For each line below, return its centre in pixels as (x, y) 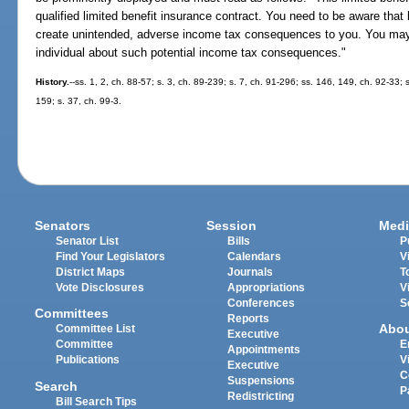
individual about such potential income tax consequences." (191, 53)
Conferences (262, 304)
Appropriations (267, 288)
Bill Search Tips (97, 401)
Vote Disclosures (100, 288)
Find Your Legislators (111, 257)
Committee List (96, 329)
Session (232, 226)
